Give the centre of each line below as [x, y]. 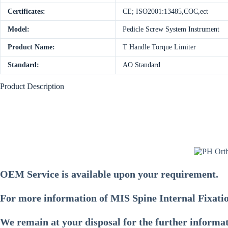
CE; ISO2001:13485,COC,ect [165, 12]
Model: [19, 30]
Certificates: [26, 12]
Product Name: [31, 47]
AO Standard [141, 65]
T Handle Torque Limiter [159, 47]
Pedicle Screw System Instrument [171, 30]
